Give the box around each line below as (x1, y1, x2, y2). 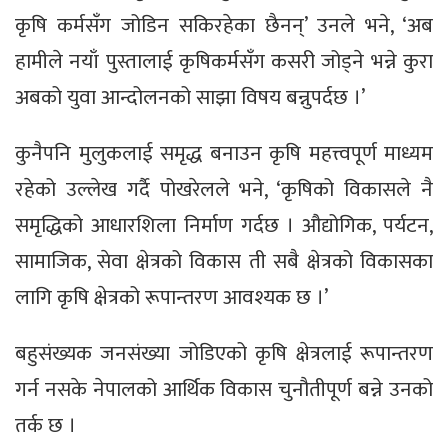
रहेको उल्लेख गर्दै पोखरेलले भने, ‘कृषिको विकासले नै (15, 172, 433, 208)
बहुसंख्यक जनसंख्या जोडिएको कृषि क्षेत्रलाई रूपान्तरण (15, 336, 433, 372)
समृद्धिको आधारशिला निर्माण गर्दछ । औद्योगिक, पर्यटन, (15, 208, 433, 244)
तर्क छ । (15, 408, 76, 444)
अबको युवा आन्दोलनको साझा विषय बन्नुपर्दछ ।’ (15, 80, 365, 116)
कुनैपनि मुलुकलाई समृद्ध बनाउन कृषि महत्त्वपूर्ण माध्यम (15, 136, 433, 172)
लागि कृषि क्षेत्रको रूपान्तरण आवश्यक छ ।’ (15, 280, 328, 316)
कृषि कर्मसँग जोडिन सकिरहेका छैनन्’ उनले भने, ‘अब (15, 8, 433, 44)
